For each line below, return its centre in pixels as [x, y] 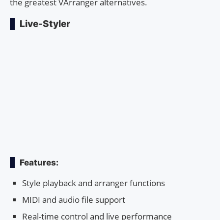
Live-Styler [45, 24]
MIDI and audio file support [74, 200]
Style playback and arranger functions [94, 183]
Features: [39, 163]
